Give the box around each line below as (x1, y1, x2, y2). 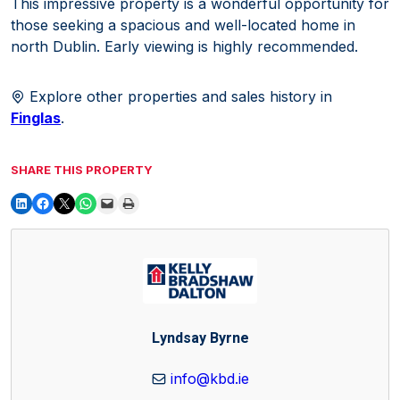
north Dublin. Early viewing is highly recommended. (11, 37, 358, 55)
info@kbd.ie (170, 370, 249, 388)
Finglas (11, 108, 61, 127)
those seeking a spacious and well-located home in (11, 15, 355, 34)
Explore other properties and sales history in (25, 87, 332, 105)
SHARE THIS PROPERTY (11, 162, 153, 177)
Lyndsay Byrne (151, 327, 249, 349)
